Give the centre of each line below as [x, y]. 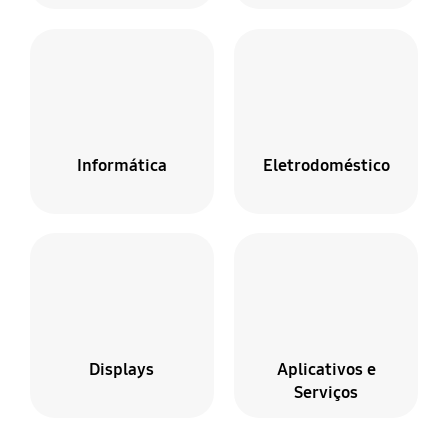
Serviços [326, 392]
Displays [122, 369]
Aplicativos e [326, 369]
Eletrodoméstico [326, 165]
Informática [121, 165]
